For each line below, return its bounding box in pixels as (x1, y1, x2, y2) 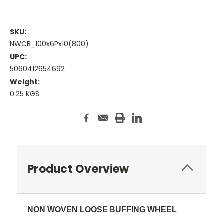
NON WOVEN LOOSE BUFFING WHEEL (27, 205, 177, 214)
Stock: (10, 116, 33, 126)
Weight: (10, 77, 40, 87)
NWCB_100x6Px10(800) (10, 39, 89, 49)
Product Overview (27, 161, 129, 177)
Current (10, 107, 38, 116)
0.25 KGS (10, 89, 39, 99)
